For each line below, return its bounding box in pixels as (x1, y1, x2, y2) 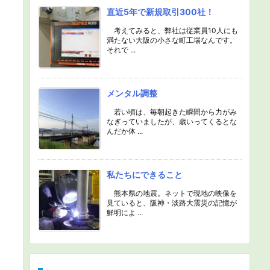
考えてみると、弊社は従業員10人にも (107, 26, 238, 35)
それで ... (107, 45, 136, 54)
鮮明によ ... (107, 208, 143, 217)
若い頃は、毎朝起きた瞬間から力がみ (107, 107, 237, 116)
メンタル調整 (107, 88, 157, 98)
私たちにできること (107, 169, 183, 180)
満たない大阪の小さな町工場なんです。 (107, 36, 237, 45)
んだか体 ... (107, 127, 143, 136)
